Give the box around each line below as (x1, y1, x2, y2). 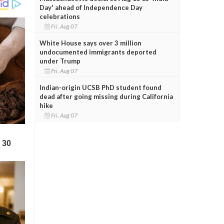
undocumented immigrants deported (39, 47, 156, 56)
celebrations (39, 12, 80, 20)
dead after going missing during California (39, 92, 173, 100)
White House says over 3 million (39, 38, 141, 47)
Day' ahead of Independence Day (39, 3, 142, 11)
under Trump (39, 56, 80, 65)
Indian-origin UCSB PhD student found (39, 83, 161, 91)
